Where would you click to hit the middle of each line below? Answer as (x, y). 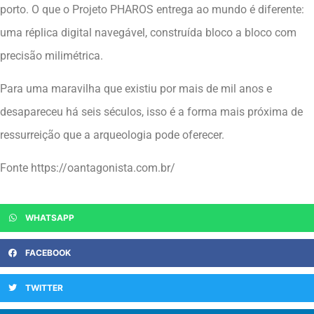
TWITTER (44, 287)
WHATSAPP (50, 217)
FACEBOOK (48, 252)
